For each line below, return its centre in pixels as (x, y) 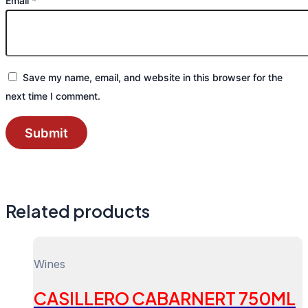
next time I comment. (53, 96)
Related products (78, 211)
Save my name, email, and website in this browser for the (153, 77)
